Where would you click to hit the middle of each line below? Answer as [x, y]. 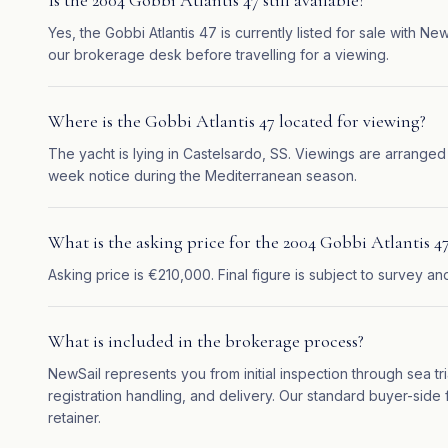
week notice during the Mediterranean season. [202, 175]
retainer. [74, 417]
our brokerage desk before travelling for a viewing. [218, 54]
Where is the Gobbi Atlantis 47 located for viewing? [237, 121]
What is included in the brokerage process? [206, 341]
